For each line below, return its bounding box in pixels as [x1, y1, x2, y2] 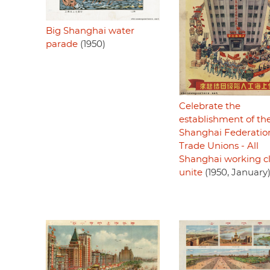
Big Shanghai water [46, 27, 134, 36]
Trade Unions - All [178, 141, 259, 151]
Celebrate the [178, 101, 240, 111]
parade [46, 40, 78, 49]
